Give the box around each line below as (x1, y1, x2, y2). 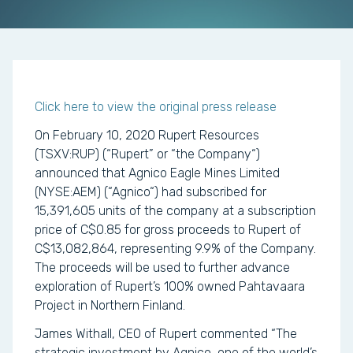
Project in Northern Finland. (35, 298, 185, 313)
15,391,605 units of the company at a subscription (35, 203, 316, 218)
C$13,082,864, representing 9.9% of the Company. (35, 241, 316, 256)
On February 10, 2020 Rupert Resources (35, 128, 259, 143)
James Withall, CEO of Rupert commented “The (35, 326, 297, 341)
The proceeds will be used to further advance (35, 260, 290, 275)
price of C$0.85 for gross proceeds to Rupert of (35, 222, 301, 237)
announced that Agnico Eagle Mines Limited (35, 165, 280, 180)
